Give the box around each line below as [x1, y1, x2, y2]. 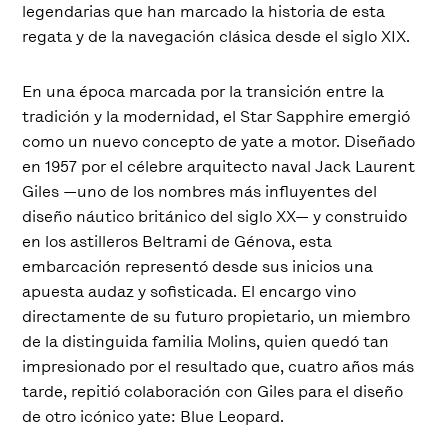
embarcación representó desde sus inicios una [22, 255, 374, 277]
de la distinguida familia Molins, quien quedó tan [22, 330, 390, 352]
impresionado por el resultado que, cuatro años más [22, 355, 415, 377]
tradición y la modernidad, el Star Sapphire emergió [22, 105, 411, 127]
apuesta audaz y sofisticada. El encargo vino [22, 280, 357, 302]
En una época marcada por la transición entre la [22, 80, 385, 102]
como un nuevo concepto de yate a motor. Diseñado [22, 130, 416, 152]
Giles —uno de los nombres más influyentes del [22, 180, 378, 202]
